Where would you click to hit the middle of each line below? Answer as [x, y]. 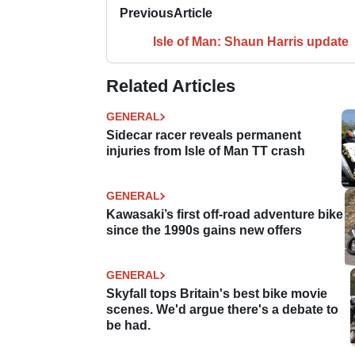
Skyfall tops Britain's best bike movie [217, 294]
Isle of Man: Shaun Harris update [250, 42]
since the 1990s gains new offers [204, 231]
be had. [128, 326]
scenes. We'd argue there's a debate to [222, 310]
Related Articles [171, 86]
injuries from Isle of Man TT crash [206, 151]
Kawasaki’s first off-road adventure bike [225, 215]
